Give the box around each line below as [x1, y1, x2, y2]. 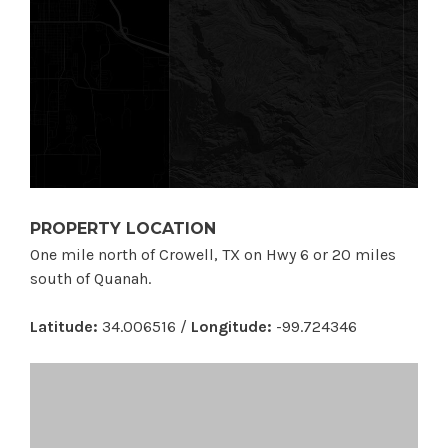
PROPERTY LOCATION [30, 218, 216, 238]
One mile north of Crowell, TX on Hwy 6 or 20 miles [30, 244, 396, 264]
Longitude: [191, 316, 272, 336]
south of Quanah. [30, 268, 151, 288]
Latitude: [30, 316, 98, 336]
